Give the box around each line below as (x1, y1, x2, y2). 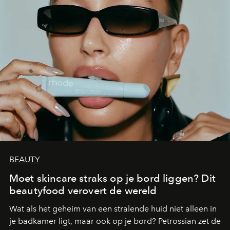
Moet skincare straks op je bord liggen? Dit (9, 172, 216, 185)
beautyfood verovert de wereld (9, 184, 157, 197)
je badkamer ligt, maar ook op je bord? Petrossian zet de (9, 216, 221, 226)
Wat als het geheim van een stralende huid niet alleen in (9, 204, 217, 214)
